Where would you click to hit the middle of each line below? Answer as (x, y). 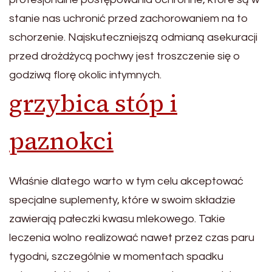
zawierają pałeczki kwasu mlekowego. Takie (117, 219)
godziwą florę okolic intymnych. (85, 75)
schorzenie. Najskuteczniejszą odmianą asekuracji (133, 37)
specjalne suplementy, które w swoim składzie (122, 200)
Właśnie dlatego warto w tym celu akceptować (126, 181)
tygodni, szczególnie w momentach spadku (116, 256)
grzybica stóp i (93, 103)
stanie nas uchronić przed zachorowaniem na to (129, 18)
